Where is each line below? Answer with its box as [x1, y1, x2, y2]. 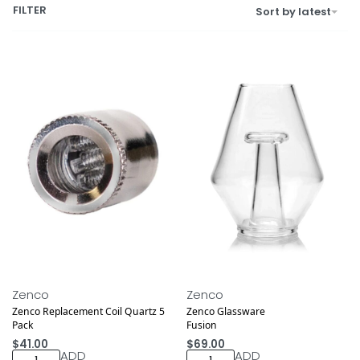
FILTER [13, 2, 47, 18]
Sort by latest [256, 4, 331, 20]
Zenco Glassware [186, 304, 265, 318]
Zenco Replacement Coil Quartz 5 [12, 304, 165, 318]
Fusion [186, 317, 217, 332]
